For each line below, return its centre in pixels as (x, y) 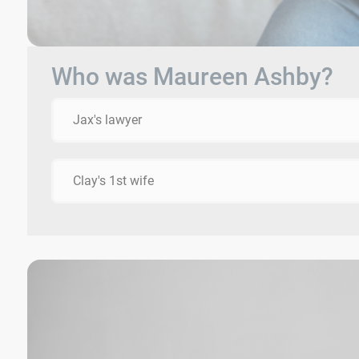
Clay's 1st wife (113, 181)
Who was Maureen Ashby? (192, 77)
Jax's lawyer (107, 120)
